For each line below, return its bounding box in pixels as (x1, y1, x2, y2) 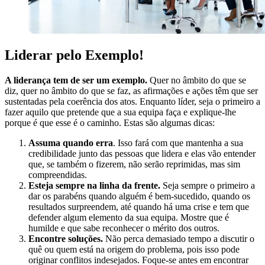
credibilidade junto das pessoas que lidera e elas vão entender (28, 148, 256, 159)
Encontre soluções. (28, 234, 103, 244)
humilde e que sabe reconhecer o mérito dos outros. (28, 223, 219, 234)
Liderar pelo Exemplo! (5, 47, 144, 63)
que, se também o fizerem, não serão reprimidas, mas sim (28, 159, 240, 170)
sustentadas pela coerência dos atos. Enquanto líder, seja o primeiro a (5, 96, 260, 107)
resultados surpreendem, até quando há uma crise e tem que (28, 202, 249, 212)
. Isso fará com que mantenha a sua (113, 138, 243, 148)
